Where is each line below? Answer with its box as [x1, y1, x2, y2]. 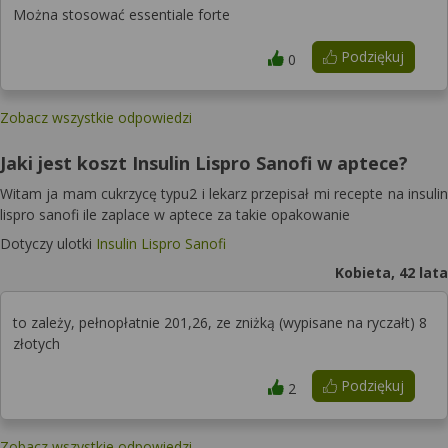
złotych [13, 334, 60, 353]
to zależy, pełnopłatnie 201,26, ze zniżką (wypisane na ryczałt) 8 [13, 313, 427, 332]
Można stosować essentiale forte [13, 5, 230, 24]
